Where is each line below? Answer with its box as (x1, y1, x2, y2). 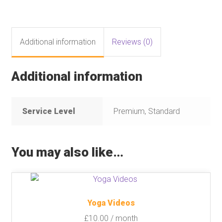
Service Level (22, 106, 76, 116)
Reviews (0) (111, 37, 153, 47)
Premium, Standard (113, 106, 180, 116)
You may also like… (11, 144, 123, 160)
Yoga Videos (87, 198, 135, 208)
